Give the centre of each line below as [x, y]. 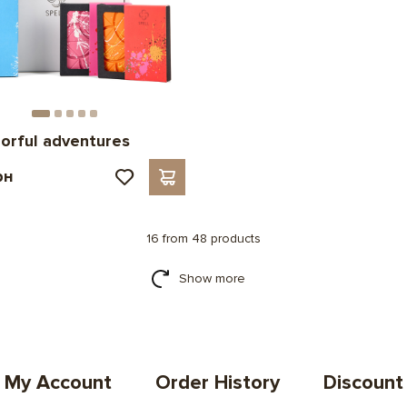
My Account [58, 382]
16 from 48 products [203, 238]
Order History [217, 382]
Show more [212, 278]
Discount [363, 382]
